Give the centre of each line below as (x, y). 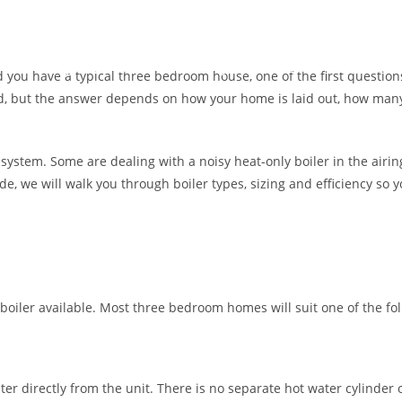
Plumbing (196, 68)
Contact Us (283, 68)
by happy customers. (75, 47)
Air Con (119, 68)
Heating (48, 68)
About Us (370, 68)
